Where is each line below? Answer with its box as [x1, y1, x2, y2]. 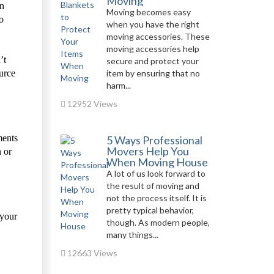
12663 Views [65, 248, 117, 258]
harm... [106, 80, 131, 91]
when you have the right [106, 19, 199, 29]
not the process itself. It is [106, 193, 207, 203]
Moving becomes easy [106, 7, 191, 17]
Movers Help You [106, 144, 189, 158]
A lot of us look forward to [106, 168, 206, 179]
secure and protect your [106, 56, 199, 66]
